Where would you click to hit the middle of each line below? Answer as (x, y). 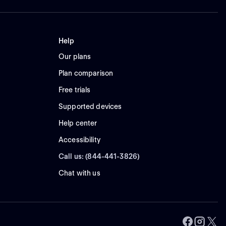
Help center (78, 123)
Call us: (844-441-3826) (99, 157)
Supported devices (90, 107)
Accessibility (79, 140)
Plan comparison (86, 73)
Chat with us (79, 173)
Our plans (75, 57)
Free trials (74, 90)
